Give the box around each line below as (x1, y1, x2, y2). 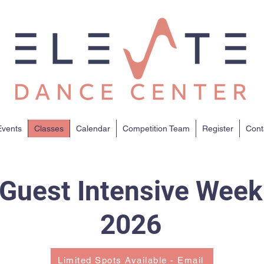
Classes (34, 124, 64, 133)
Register (202, 124, 233, 133)
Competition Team (122, 124, 190, 133)
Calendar (75, 124, 110, 133)
